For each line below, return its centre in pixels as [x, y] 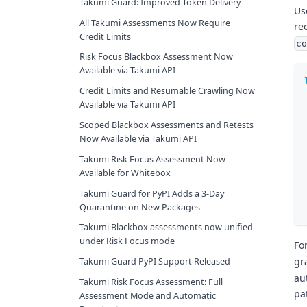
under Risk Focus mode [127, 241]
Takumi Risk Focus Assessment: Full [151, 282]
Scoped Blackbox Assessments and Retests [167, 125]
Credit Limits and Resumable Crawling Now [167, 91]
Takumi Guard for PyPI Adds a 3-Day [152, 193]
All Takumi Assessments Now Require [155, 23]
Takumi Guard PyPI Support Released [155, 262]
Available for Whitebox [125, 173]
